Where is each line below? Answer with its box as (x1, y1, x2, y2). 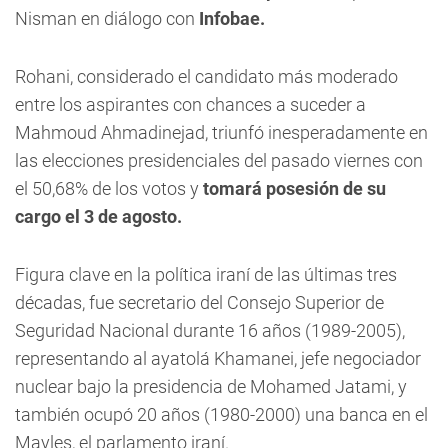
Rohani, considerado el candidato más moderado (15, 66, 398, 87)
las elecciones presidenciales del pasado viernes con (15, 150, 423, 171)
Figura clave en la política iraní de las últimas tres (15, 264, 397, 285)
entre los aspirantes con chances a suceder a (15, 94, 366, 115)
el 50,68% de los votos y (15, 178, 203, 199)
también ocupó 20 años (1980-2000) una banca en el (15, 404, 428, 425)
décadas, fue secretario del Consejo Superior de (15, 292, 384, 313)
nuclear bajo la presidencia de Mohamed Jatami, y (15, 376, 407, 397)
